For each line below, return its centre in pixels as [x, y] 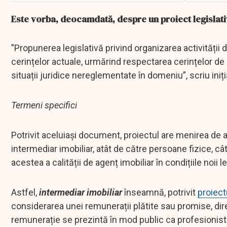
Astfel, [25, 193]
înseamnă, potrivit [160, 193]
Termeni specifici [45, 105]
